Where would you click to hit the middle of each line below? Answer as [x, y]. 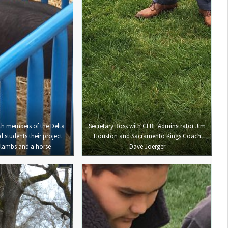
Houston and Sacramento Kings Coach [147, 136]
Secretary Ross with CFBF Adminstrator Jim [147, 126]
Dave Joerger [147, 146]
